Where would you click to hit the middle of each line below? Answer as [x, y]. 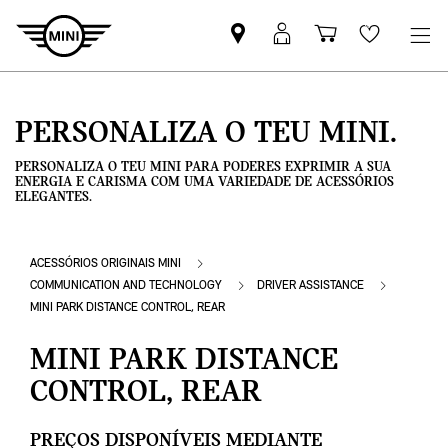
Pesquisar [282, 44]
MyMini [320, 92]
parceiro [276, 68]
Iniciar [312, 44]
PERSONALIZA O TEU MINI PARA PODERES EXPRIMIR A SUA [203, 168]
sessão [311, 68]
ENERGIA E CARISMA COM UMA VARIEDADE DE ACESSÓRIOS [204, 183]
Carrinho [367, 44]
